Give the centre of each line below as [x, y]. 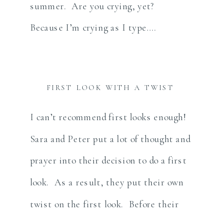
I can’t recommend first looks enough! [109, 117]
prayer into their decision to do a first [108, 160]
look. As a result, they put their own [107, 182]
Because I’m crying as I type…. [93, 27]
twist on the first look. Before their [104, 204]
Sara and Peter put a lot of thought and [110, 139]
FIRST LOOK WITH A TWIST [110, 88]
